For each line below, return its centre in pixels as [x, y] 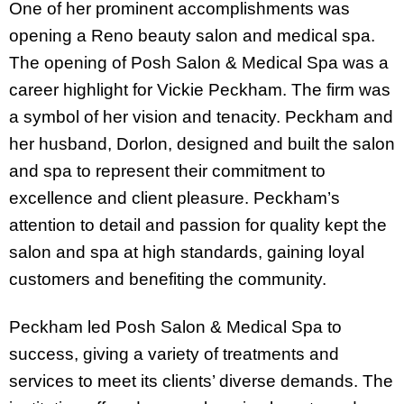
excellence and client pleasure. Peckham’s [174, 197]
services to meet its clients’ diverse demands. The [201, 381]
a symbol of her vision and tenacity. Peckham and [201, 116]
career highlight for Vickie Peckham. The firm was [200, 89]
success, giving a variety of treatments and [174, 353]
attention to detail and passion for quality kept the [198, 225]
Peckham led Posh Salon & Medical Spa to [175, 326]
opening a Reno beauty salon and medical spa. [192, 35]
